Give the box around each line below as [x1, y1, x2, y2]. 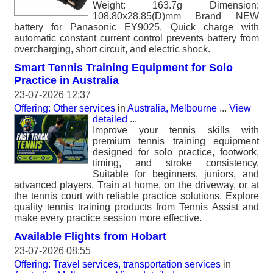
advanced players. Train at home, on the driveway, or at [14, 180, 259, 190]
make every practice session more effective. [14, 213, 202, 223]
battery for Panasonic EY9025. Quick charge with [14, 22, 259, 32]
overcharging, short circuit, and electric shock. [14, 44, 210, 54]
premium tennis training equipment [93, 136, 259, 146]
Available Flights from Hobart [14, 230, 166, 243]
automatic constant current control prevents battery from [14, 33, 259, 43]
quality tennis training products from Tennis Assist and [14, 202, 259, 212]
